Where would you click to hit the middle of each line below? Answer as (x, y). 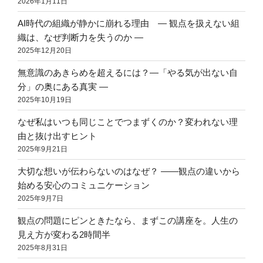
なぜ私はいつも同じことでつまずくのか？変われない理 (128, 122)
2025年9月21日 (43, 149)
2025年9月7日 (41, 198)
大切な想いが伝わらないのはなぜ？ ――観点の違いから (129, 171)
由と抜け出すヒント (57, 136)
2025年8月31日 (43, 247)
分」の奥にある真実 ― (63, 86)
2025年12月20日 (45, 50)
